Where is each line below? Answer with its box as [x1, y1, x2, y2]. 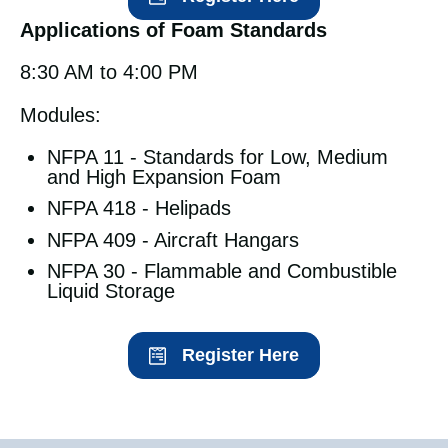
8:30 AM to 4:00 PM [20, 61, 198, 84]
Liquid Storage [47, 279, 176, 302]
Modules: [20, 103, 101, 126]
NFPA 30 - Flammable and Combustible [47, 259, 398, 282]
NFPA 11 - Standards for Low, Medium [47, 146, 389, 169]
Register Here [182, 345, 300, 366]
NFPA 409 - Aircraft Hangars [47, 228, 300, 251]
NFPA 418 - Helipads [47, 197, 232, 220]
